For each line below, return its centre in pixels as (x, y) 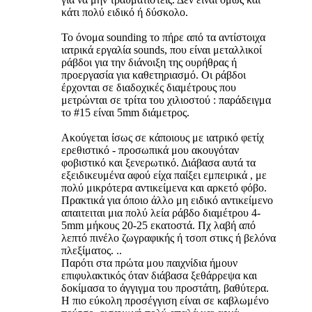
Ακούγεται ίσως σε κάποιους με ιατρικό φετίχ (163, 138)
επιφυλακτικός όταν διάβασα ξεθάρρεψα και (159, 276)
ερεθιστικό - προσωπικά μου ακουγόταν (150, 150)
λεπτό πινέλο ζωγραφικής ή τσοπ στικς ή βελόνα (169, 238)
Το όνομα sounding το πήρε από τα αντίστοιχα (163, 38)
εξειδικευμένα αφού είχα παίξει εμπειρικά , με (164, 175)
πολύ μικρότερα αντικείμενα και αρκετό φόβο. (164, 188)
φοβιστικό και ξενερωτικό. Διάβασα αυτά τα (158, 163)
